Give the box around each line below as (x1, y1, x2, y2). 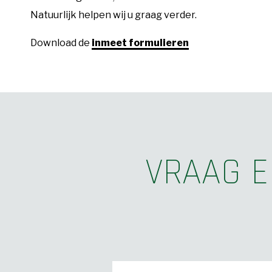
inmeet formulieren (92, 36, 189, 49)
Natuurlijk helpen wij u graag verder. (30, 8, 197, 21)
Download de (30, 36, 92, 49)
